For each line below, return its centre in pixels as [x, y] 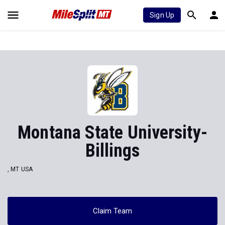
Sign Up [162, 15]
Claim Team [113, 211]
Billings [113, 151]
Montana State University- [113, 133]
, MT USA [20, 169]
